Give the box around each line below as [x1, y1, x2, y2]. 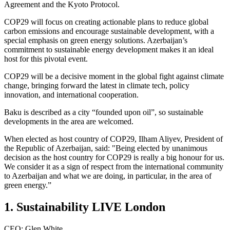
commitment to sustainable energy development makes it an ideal [4, 45, 214, 54]
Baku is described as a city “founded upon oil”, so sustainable [4, 107, 203, 117]
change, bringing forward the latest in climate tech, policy [4, 81, 189, 90]
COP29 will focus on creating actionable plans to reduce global [4, 17, 208, 26]
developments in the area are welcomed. [4, 117, 136, 126]
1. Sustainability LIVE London [4, 200, 165, 214]
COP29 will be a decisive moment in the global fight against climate [4, 71, 224, 81]
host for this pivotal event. [4, 54, 88, 63]
